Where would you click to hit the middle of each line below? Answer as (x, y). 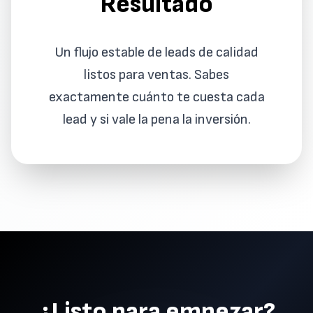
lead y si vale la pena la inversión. (156, 119)
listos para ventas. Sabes (156, 75)
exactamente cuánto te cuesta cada (156, 97)
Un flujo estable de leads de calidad (156, 52)
